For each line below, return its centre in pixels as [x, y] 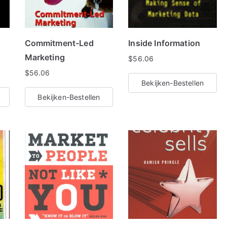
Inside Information [164, 43]
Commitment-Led [59, 43]
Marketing [45, 58]
